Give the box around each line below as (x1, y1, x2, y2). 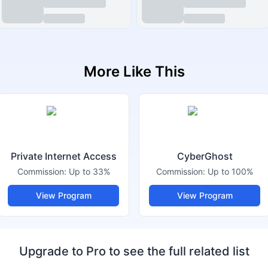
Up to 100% (208, 166, 253, 176)
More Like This (83, 63, 185, 80)
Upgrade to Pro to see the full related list (19, 244, 249, 258)
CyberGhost (176, 150, 233, 162)
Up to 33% (68, 166, 110, 176)
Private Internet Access (10, 150, 117, 162)
